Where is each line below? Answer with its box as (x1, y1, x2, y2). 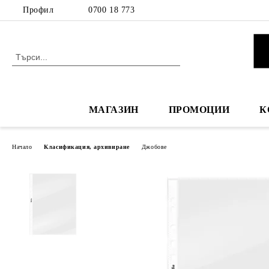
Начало (12, 143, 32, 150)
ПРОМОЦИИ (168, 104, 230, 115)
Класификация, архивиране (44, 143, 130, 150)
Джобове (141, 143, 167, 150)
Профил (23, 5, 54, 14)
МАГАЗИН (88, 104, 139, 115)
